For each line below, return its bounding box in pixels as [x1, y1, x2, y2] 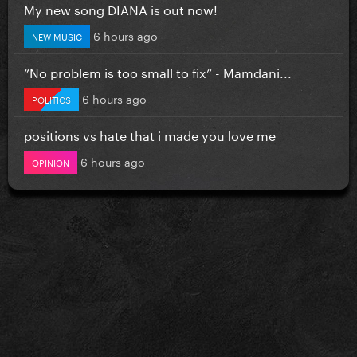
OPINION [32, 154, 69, 169]
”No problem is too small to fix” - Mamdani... [24, 61, 292, 81]
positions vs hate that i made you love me [24, 124, 276, 144]
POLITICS [32, 91, 71, 106]
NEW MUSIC [32, 28, 82, 43]
